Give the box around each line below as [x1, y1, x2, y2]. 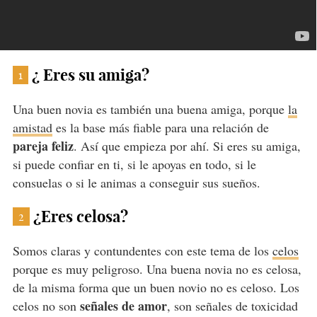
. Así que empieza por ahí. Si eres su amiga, [73, 137, 301, 155]
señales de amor [79, 296, 167, 316]
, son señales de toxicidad [166, 297, 298, 315]
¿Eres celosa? [33, 207, 128, 227]
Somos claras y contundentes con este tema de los [12, 242, 272, 260]
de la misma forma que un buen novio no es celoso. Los [12, 279, 299, 296]
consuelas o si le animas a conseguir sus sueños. [12, 174, 260, 192]
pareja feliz [12, 137, 74, 156]
